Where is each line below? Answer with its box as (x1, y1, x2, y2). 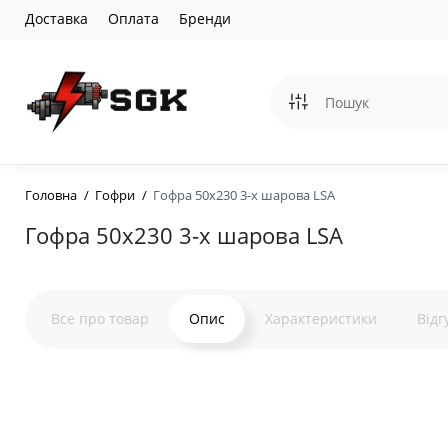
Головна (25, 186, 77, 204)
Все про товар (51, 309, 149, 328)
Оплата (108, 9, 159, 28)
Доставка (25, 9, 88, 28)
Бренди (179, 9, 231, 28)
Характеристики (265, 309, 377, 328)
